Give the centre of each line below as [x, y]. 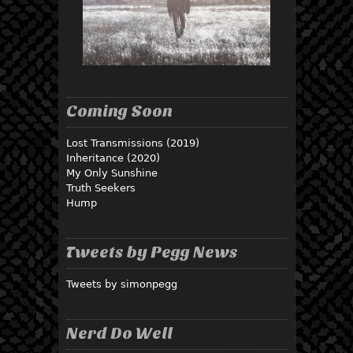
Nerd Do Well [119, 334]
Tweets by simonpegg [122, 284]
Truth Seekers [101, 188]
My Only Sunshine [112, 173]
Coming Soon [119, 111]
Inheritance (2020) [113, 158]
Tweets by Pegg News [152, 253]
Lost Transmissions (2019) [133, 143]
